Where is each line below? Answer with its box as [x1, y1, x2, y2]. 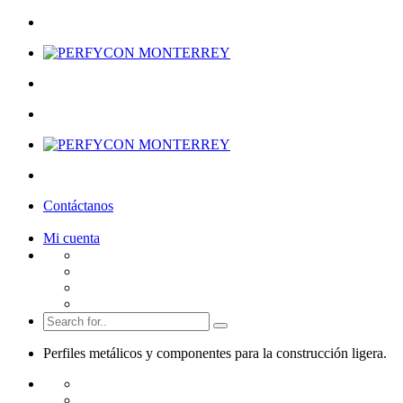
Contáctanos [43, 198, 113, 213]
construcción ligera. [276, 345, 387, 361]
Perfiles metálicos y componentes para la [43, 345, 276, 361]
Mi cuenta [43, 230, 100, 246]
